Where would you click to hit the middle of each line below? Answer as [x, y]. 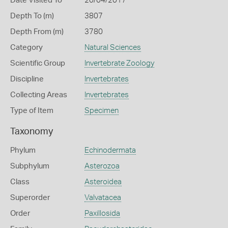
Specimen [101, 111]
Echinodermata [110, 150]
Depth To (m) [32, 16]
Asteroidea [103, 182]
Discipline [27, 79]
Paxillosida [102, 213]
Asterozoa [102, 166]
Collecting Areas [39, 95]
